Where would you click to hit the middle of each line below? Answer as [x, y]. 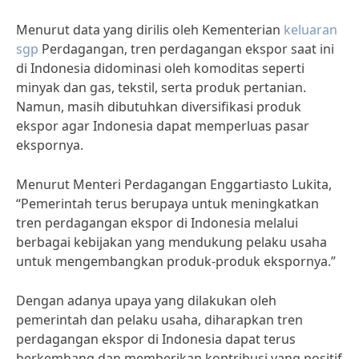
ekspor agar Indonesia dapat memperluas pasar [163, 126]
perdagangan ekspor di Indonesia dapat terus [156, 339]
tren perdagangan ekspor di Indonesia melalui [157, 223]
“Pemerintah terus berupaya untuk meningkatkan [167, 204]
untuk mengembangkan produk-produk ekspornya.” [176, 261]
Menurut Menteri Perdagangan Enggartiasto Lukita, [174, 184]
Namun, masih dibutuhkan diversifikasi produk [159, 107]
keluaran [311, 30]
